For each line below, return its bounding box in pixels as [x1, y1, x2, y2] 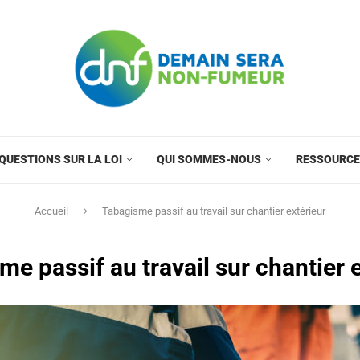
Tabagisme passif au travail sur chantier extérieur [102, 204, 325, 217]
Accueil [35, 204, 68, 217]
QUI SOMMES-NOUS [157, 152, 261, 166]
